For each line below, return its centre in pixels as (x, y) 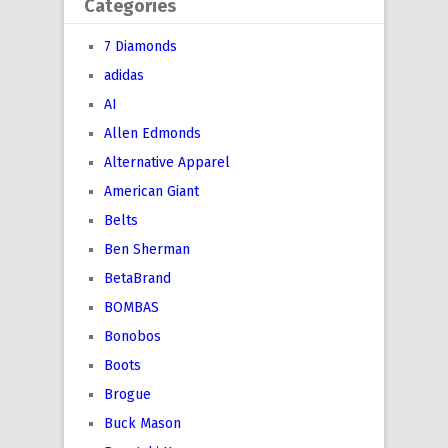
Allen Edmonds (152, 134)
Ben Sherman (147, 250)
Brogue (127, 395)
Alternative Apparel (167, 163)
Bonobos (132, 337)
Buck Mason (142, 424)
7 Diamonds (140, 47)
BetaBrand (137, 279)
